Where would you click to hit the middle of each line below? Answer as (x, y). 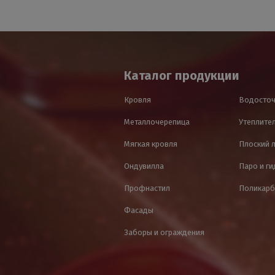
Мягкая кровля (151, 144)
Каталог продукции (182, 76)
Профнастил (147, 188)
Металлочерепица (157, 122)
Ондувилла (144, 166)
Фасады (139, 210)
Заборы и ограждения (164, 232)
